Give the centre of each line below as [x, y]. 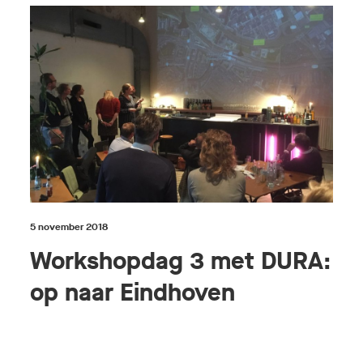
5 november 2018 [69, 226]
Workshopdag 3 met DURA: [181, 261]
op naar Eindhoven [133, 292]
